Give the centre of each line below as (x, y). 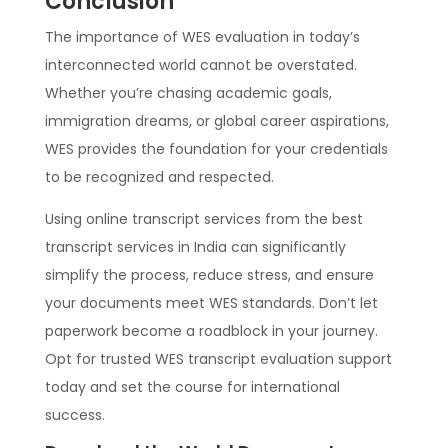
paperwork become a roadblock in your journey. (211, 331)
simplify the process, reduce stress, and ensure (209, 275)
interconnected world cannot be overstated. (200, 65)
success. (74, 415)
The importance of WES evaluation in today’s (202, 37)
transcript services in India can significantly (195, 247)
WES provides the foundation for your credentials (216, 149)
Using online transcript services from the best (203, 219)
